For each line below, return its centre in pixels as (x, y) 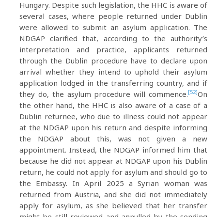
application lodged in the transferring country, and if (113, 83)
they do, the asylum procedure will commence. (104, 94)
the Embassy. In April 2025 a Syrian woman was (113, 183)
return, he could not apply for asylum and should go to (113, 172)
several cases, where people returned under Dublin (113, 16)
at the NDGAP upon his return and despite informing (113, 127)
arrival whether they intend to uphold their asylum (113, 72)
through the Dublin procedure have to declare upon (113, 61)
